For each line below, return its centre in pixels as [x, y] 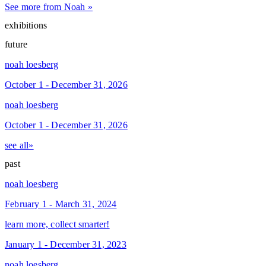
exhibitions [26, 26]
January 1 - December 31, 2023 [66, 244]
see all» [19, 145]
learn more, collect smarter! [57, 224]
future [16, 44]
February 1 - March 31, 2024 [61, 204]
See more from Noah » [49, 7]
